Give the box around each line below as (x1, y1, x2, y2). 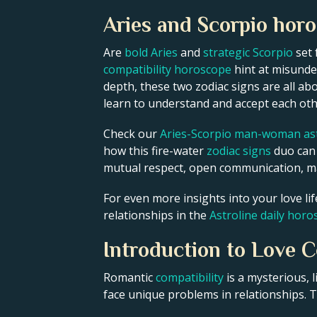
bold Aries (125, 45, 178, 60)
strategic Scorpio (203, 45, 293, 60)
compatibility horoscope (103, 62, 231, 77)
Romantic (103, 270, 156, 286)
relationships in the (103, 207, 209, 224)
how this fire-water (103, 143, 207, 159)
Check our (103, 126, 160, 142)
